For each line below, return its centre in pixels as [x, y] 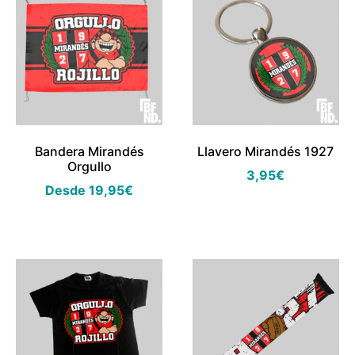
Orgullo [89, 166]
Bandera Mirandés [89, 151]
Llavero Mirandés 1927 [266, 151]
